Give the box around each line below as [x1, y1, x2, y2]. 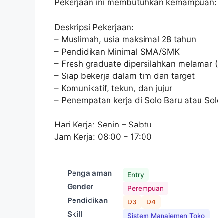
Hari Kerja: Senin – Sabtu [54, 120, 152, 129]
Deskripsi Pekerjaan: [54, 22, 134, 32]
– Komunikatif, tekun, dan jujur [54, 83, 172, 93]
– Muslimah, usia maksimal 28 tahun [54, 34, 196, 44]
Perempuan [127, 184, 163, 192]
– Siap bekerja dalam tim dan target [54, 71, 195, 81]
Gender [67, 182, 93, 191]
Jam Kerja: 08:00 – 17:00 [54, 132, 152, 142]
